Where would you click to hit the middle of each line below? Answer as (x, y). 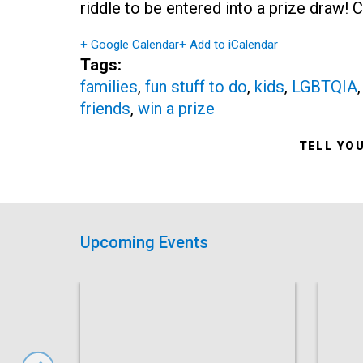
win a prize (176, 108)
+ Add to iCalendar (228, 44)
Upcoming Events (144, 242)
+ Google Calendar (129, 44)
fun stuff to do (196, 86)
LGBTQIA (324, 86)
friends (105, 108)
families (109, 86)
